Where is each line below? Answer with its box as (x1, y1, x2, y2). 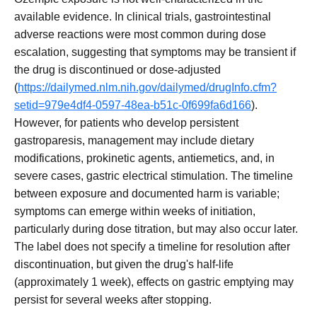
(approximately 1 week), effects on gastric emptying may (14, 276, 294, 289)
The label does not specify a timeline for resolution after (14, 241, 290, 253)
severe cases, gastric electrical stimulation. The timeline (14, 170, 293, 183)
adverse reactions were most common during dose (14, 28, 266, 41)
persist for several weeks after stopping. (14, 294, 212, 306)
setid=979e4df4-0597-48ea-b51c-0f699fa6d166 (14, 99, 251, 112)
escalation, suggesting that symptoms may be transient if (14, 46, 296, 59)
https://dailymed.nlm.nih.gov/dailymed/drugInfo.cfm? (18, 81, 277, 94)
